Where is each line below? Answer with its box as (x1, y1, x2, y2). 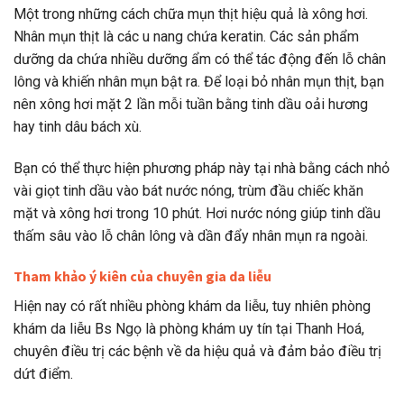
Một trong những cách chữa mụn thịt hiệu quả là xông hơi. (14, 5, 368, 23)
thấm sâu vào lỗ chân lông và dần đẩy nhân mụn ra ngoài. (14, 226, 368, 244)
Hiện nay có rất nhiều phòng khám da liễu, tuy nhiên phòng (14, 298, 371, 316)
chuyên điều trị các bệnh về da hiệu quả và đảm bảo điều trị (14, 343, 381, 361)
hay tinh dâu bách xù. (14, 117, 142, 135)
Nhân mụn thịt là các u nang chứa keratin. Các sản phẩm (14, 27, 359, 45)
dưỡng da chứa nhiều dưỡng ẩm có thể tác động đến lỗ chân (14, 50, 386, 68)
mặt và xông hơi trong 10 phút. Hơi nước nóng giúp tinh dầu (14, 204, 381, 222)
